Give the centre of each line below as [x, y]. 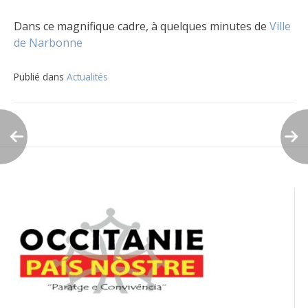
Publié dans [40, 77]
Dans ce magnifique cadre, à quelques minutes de [142, 26]
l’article [55, 170]
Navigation [76, 101]
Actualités [87, 77]
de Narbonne [48, 43]
